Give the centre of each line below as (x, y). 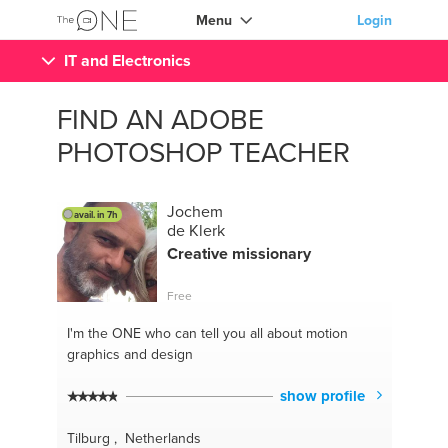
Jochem (194, 210)
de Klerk (195, 229)
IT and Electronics (127, 60)
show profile (324, 395)
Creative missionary (238, 253)
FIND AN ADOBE (160, 118)
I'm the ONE (103, 332)
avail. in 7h (95, 214)
